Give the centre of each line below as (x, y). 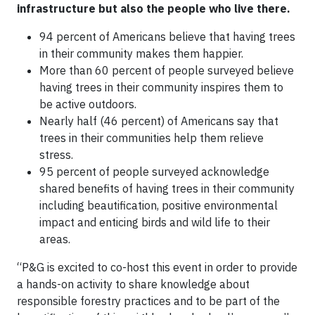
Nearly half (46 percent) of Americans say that (159, 121)
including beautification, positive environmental (159, 206)
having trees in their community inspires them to (161, 88)
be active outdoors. (88, 104)
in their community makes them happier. (141, 54)
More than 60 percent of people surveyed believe (167, 71)
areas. (55, 239)
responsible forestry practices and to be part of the (148, 301)
